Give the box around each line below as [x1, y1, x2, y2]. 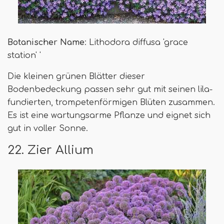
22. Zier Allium [7, 143, 93, 156]
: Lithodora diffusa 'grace [84, 37, 188, 47]
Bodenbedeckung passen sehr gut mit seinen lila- [7, 84, 212, 94]
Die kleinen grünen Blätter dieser [7, 71, 145, 81]
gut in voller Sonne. [7, 123, 88, 133]
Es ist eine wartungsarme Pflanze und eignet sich [7, 110, 210, 120]
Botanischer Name [7, 37, 84, 47]
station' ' [7, 50, 41, 60]
